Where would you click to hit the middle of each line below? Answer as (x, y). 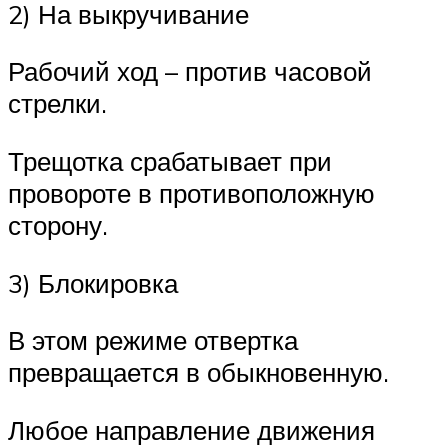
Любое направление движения (191, 429)
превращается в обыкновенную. (198, 372)
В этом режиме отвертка (153, 340)
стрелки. (57, 103)
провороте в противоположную (191, 192)
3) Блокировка (93, 282)
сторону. (58, 224)
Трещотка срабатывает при (170, 160)
